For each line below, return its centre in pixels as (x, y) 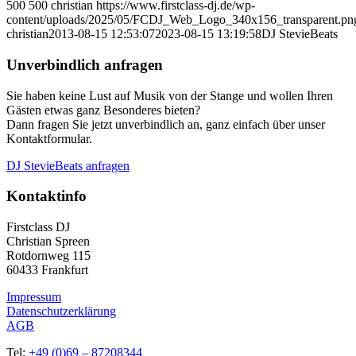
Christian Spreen (48, 242)
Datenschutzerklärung (61, 311)
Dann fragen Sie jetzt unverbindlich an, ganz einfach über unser (166, 124)
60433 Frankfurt (47, 270)
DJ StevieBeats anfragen (68, 165)
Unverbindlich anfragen (85, 64)
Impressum (34, 297)
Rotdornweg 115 (48, 256)
